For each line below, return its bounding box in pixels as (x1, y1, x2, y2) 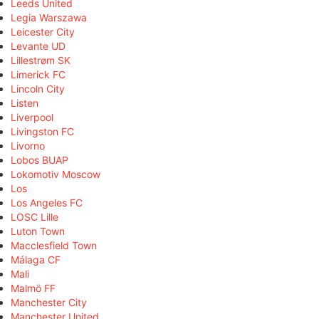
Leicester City (11, 25, 75, 38)
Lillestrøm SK (11, 53, 70, 66)
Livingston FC (11, 125, 74, 137)
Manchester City (11, 296, 87, 308)
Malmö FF (11, 281, 56, 294)
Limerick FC (11, 68, 66, 80)
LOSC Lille (11, 210, 58, 223)
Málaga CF (11, 253, 61, 266)
